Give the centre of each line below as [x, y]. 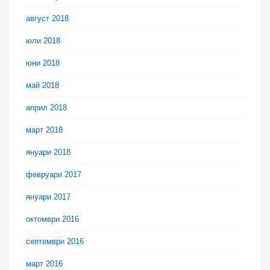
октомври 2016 [52, 219]
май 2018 [42, 86]
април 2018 [46, 108]
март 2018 [44, 130]
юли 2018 [43, 41]
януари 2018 [48, 152]
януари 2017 [48, 197]
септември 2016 [55, 242]
